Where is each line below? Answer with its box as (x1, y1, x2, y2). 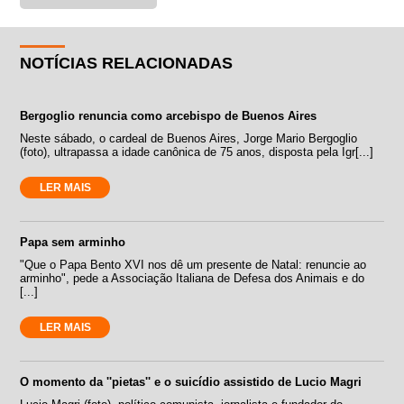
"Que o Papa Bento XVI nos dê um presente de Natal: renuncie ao (20, 257, 367, 271)
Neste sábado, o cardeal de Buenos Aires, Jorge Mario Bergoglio (20, 131, 358, 145)
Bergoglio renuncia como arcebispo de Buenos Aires (20, 108, 317, 123)
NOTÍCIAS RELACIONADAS (20, 53, 234, 72)
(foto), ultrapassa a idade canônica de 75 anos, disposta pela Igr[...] (20, 144, 374, 159)
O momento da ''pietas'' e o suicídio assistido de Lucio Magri (20, 374, 363, 389)
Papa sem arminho (20, 234, 126, 249)
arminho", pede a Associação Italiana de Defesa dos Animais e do (20, 271, 365, 285)
